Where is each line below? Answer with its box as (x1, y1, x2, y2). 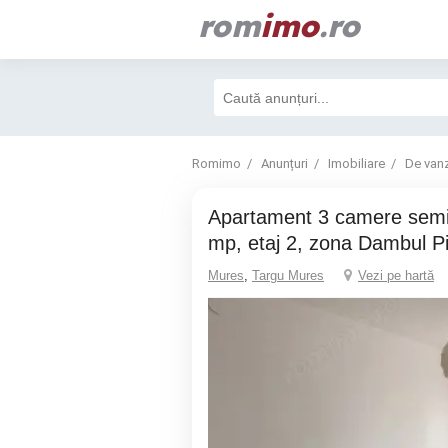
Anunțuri (261, 156, 308, 171)
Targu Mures (252, 268, 324, 283)
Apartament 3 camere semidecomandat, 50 (208, 206, 221, 228)
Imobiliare (328, 156, 385, 171)
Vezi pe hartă (358, 268, 434, 283)
